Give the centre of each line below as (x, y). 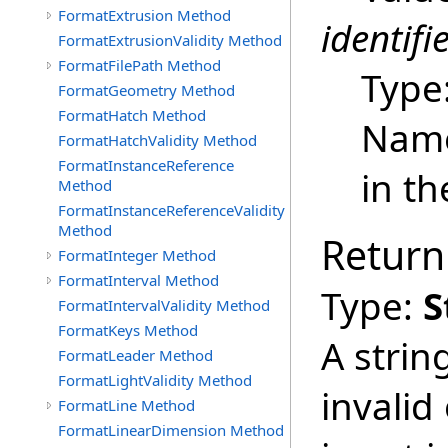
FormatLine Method (126, 405)
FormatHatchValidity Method (157, 140)
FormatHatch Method (132, 115)
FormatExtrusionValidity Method (170, 40)
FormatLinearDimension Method (171, 430)
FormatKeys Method (128, 330)
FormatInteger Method (137, 255)
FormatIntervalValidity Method (164, 305)
